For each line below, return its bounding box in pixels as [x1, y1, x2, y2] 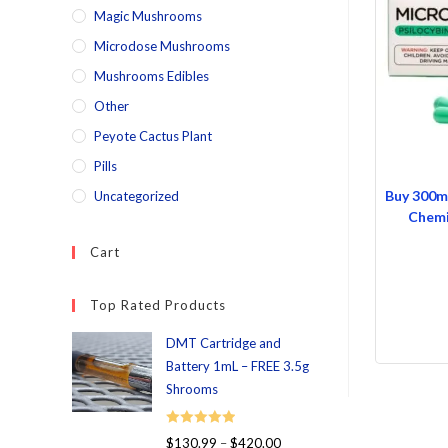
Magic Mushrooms [94, 8, 202, 24]
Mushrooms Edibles [94, 68, 209, 84]
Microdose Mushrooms [94, 38, 230, 54]
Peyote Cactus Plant [94, 128, 212, 144]
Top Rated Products [90, 297, 226, 313]
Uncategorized [94, 188, 179, 204]
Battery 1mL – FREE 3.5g [166, 358, 309, 374]
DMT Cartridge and [166, 335, 281, 351]
